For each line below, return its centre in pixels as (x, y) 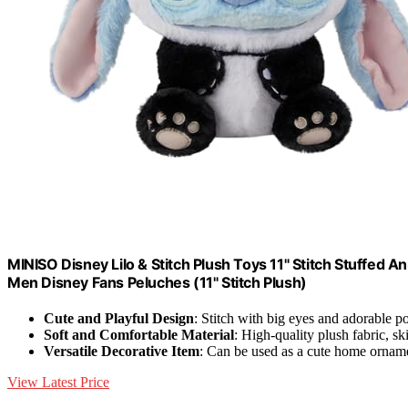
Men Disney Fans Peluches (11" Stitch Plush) (157, 282)
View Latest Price (58, 382)
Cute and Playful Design (119, 319)
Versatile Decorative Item (122, 352)
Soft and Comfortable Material (139, 335)
